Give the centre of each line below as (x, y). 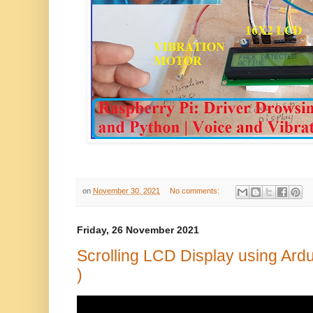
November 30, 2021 (126, 191)
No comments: (195, 191)
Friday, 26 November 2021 (138, 230)
